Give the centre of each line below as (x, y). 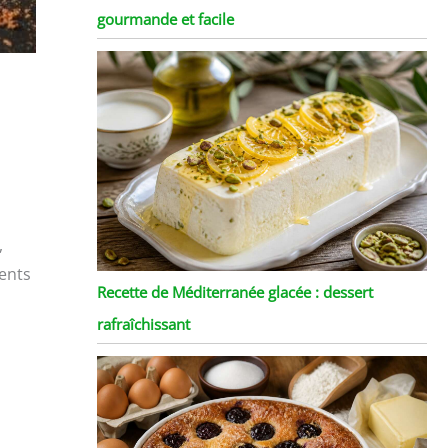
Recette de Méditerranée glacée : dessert (234, 291)
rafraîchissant (143, 323)
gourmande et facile (165, 18)
